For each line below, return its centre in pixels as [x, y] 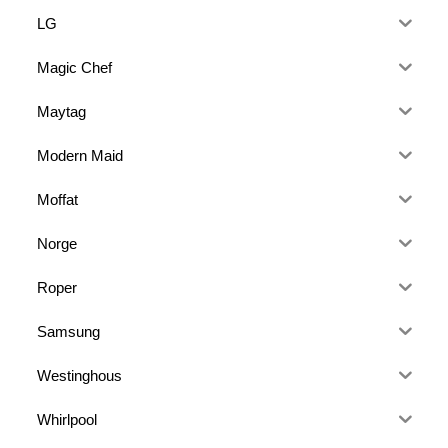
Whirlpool [67, 419]
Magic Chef [75, 67]
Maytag [62, 111]
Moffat [58, 199]
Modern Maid [80, 155]
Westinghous [80, 375]
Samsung [69, 331]
